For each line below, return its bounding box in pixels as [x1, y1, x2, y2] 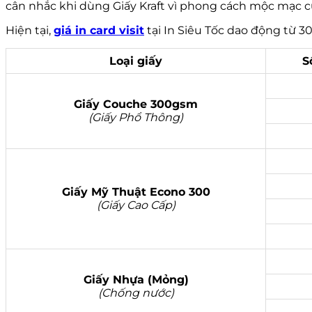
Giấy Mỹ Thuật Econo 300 [61, 185, 210, 198]
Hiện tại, [6, 24, 54, 37]
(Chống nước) [97, 286, 174, 299]
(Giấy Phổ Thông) [88, 111, 183, 124]
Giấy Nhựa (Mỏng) [83, 273, 189, 286]
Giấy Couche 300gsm [74, 97, 198, 111]
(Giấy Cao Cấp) [96, 198, 175, 212]
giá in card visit [54, 24, 144, 37]
